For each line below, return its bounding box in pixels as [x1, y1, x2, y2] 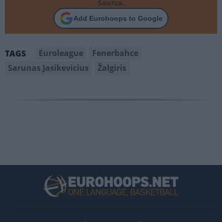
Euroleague [39, 48, 84, 59]
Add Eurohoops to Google [73, 14, 163, 22]
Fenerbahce [92, 48, 139, 59]
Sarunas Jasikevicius [8, 62, 89, 74]
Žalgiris [98, 62, 127, 74]
